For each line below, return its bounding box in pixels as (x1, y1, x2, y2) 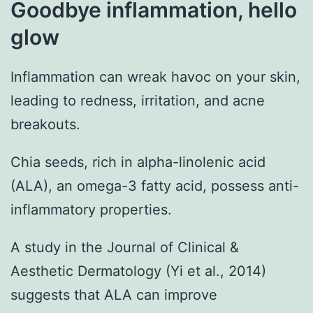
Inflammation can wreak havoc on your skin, (10, 68, 300, 86)
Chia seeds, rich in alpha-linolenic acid (10, 154, 265, 171)
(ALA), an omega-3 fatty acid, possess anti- (10, 177, 299, 195)
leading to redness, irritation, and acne (10, 92, 265, 110)
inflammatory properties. (10, 201, 172, 219)
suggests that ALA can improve (10, 286, 217, 304)
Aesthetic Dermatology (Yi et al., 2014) (10, 263, 266, 280)
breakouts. (10, 116, 80, 133)
